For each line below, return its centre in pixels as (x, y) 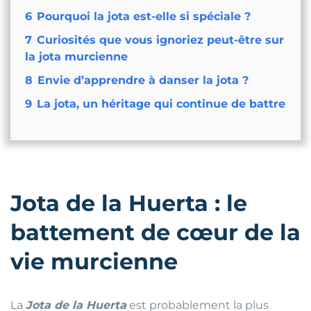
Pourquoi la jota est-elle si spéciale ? (143, 17)
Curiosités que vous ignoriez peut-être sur (160, 40)
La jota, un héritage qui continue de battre (161, 104)
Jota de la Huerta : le (129, 203)
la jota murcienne (76, 57)
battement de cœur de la (155, 233)
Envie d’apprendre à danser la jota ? (143, 81)
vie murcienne (94, 262)
